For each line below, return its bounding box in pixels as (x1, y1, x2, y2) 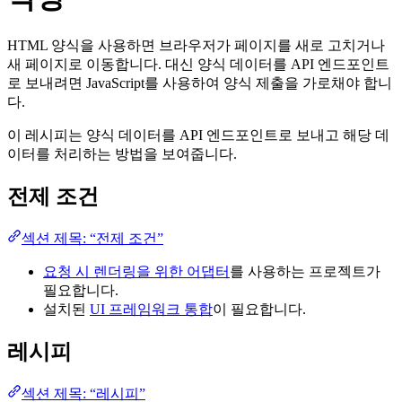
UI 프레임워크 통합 (90, 301, 213, 318)
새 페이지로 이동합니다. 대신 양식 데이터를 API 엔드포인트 (7, 57, 389, 73)
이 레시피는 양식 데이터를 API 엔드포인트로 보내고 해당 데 (7, 127, 389, 144)
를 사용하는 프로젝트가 (230, 264, 380, 280)
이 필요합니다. (213, 301, 306, 318)
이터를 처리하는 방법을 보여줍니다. (7, 146, 237, 162)
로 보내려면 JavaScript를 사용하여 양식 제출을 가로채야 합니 (7, 75, 392, 92)
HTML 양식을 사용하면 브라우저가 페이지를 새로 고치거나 (7, 38, 385, 54)
